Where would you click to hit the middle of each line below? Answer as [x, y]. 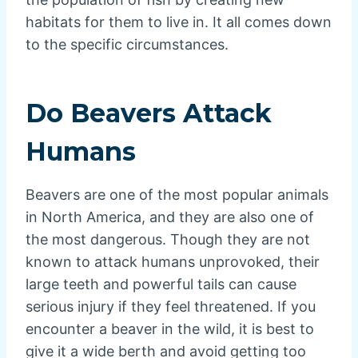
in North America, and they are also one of [170, 217]
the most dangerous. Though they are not [168, 240]
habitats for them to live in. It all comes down [179, 22]
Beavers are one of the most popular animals [177, 195]
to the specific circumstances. [127, 45]
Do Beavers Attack [149, 113]
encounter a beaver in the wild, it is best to [170, 329]
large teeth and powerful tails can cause [161, 284]
